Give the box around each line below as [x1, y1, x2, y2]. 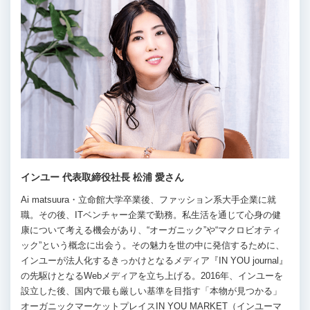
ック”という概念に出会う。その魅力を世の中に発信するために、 [21, 239, 284, 250]
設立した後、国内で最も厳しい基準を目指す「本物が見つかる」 [21, 285, 282, 296]
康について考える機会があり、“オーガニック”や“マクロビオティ [21, 224, 281, 235]
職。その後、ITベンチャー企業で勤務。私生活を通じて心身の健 [21, 209, 281, 220]
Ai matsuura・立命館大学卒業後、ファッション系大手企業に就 [21, 194, 276, 205]
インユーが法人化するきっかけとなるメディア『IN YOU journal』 [21, 255, 288, 266]
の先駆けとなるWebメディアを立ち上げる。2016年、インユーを [21, 270, 283, 281]
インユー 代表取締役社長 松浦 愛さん [21, 171, 184, 183]
